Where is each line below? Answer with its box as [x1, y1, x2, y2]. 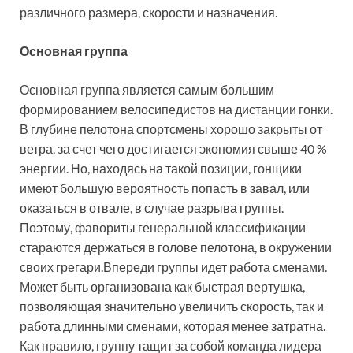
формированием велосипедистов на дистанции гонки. [20, 102, 333, 117]
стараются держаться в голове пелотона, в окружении [20, 240, 332, 255]
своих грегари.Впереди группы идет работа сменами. [20, 259, 327, 275]
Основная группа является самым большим [20, 82, 274, 98]
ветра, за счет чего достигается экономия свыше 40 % [20, 141, 327, 157]
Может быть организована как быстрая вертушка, [20, 279, 305, 295]
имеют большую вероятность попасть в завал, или [20, 180, 310, 196]
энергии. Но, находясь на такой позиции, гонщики [20, 161, 302, 176]
